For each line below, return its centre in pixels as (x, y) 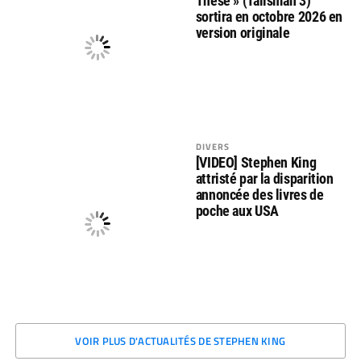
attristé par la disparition (264, 178)
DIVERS (213, 146)
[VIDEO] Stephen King (256, 162)
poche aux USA (237, 210)
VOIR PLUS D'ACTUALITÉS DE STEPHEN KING (180, 340)
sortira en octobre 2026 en (269, 17)
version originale (243, 33)
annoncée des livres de (259, 194)
